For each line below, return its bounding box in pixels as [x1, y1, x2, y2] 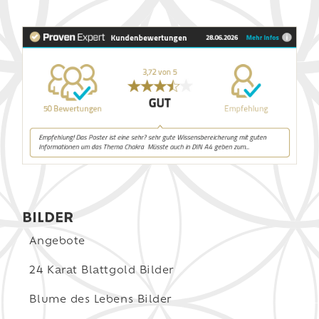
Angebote [29, 236, 85, 247]
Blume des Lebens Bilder [29, 294, 172, 305]
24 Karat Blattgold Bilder [29, 265, 174, 276]
